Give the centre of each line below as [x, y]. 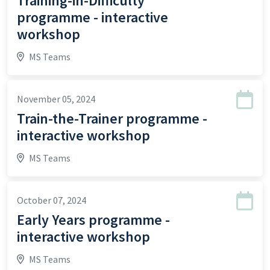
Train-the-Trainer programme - [112, 118]
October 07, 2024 [52, 200]
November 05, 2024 [56, 99]
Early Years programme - [93, 220]
